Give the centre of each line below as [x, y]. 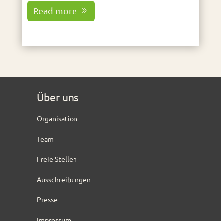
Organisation [57, 118]
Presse [47, 199]
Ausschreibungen [64, 179]
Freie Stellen [57, 159]
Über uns [57, 96]
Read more [55, 11]
